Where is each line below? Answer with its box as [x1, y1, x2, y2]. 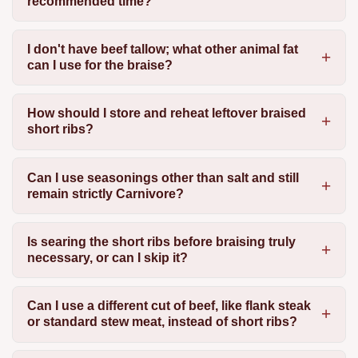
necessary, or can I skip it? [26, 251, 188, 265]
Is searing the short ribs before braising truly [26, 235, 296, 249]
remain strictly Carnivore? [26, 186, 184, 201]
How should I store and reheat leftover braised [26, 106, 306, 121]
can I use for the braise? [26, 58, 173, 72]
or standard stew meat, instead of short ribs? [26, 315, 297, 329]
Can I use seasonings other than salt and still [26, 170, 299, 185]
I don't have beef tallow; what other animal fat [26, 42, 298, 56]
